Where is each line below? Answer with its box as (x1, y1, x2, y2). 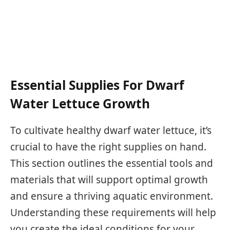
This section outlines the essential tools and (10, 156, 213, 170)
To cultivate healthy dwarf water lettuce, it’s (10, 123, 212, 137)
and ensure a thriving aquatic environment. (10, 189, 213, 203)
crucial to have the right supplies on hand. (10, 140, 206, 154)
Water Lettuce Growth (10, 94, 150, 112)
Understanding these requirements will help (10, 205, 216, 219)
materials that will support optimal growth (10, 172, 208, 186)
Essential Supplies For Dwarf (10, 76, 184, 93)
